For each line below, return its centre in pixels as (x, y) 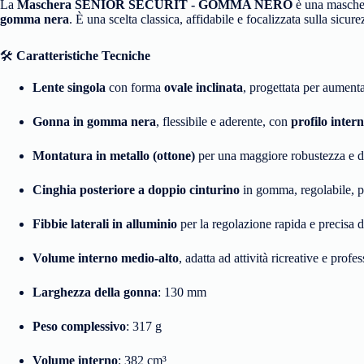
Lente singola (69, 87)
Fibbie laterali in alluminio (105, 223)
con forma (135, 87)
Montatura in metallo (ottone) (114, 155)
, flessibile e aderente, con (223, 121)
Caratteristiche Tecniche (83, 55)
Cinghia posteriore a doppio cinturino (136, 189)
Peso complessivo (79, 326)
